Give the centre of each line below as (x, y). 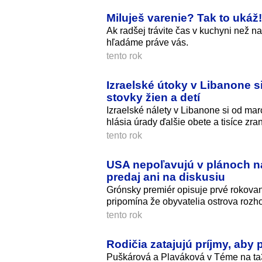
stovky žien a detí (153, 97)
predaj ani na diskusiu (166, 177)
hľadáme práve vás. (147, 43)
